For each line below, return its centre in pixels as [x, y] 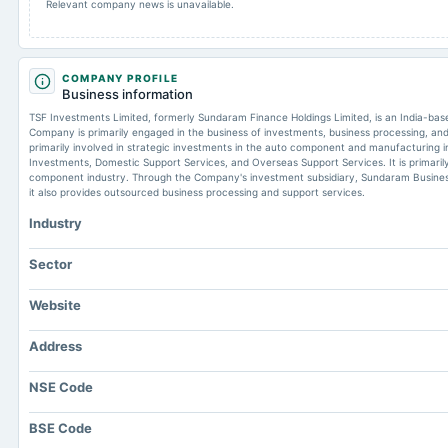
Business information [127, 94]
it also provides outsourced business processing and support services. [197, 192]
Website [55, 305]
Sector [50, 264]
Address [55, 346]
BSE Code [60, 428]
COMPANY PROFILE [120, 78]
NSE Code [61, 387]
